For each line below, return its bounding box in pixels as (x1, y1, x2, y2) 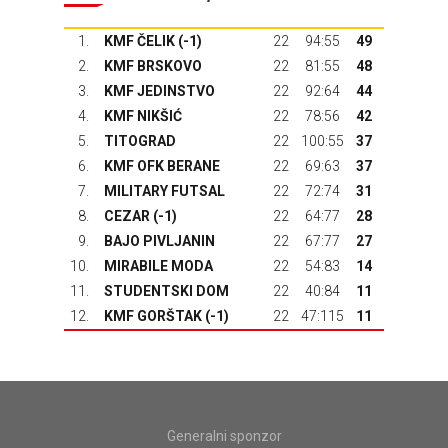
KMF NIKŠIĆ (104, 108, 182, 124)
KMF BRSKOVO (104, 58, 202, 74)
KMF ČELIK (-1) (104, 33, 202, 49)
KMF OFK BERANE (104, 158, 220, 174)
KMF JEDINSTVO (104, 83, 215, 99)
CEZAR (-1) (104, 208, 177, 224)
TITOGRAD (104, 133, 176, 149)
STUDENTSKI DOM (104, 283, 229, 299)
